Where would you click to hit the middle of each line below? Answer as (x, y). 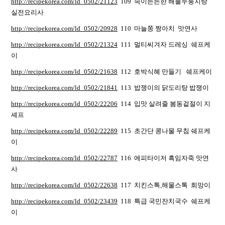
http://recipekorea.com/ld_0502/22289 (64, 131)
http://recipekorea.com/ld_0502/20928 (64, 28)
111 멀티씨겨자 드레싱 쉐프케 (164, 44)
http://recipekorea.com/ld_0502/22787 (64, 158)
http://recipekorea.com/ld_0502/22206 (64, 104)
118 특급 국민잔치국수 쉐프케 (164, 201)
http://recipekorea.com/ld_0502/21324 (64, 44)
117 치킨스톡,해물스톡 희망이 (164, 185)
